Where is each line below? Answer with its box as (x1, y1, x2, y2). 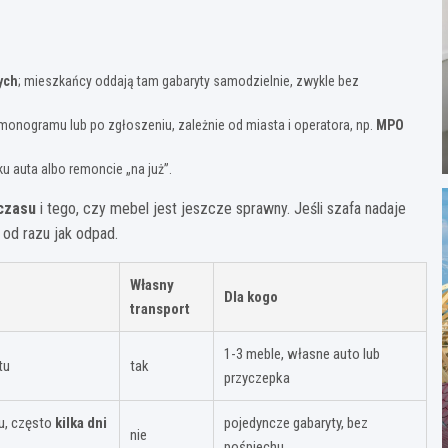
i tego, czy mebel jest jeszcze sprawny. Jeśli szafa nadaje (36, 198, 406, 218)
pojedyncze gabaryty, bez (224, 413, 368, 432)
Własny (130, 275, 174, 294)
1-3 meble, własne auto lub (224, 344, 380, 363)
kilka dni (55, 413, 107, 432)
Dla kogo (224, 287, 278, 306)
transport (130, 299, 190, 318)
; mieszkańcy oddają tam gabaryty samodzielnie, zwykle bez (18, 72, 359, 89)
